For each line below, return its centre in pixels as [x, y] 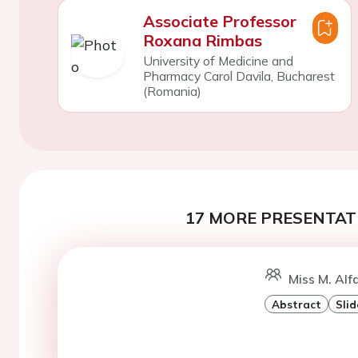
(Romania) [172, 91]
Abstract [296, 304]
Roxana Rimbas [202, 40]
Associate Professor [219, 21]
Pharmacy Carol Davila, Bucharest [239, 76]
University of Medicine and [218, 61]
